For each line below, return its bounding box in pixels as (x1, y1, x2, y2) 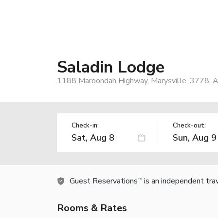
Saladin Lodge (57, 55, 164, 78)
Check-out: (172, 121, 206, 130)
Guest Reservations (70, 175, 138, 186)
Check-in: (72, 121, 99, 130)
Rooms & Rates (57, 201, 127, 215)
